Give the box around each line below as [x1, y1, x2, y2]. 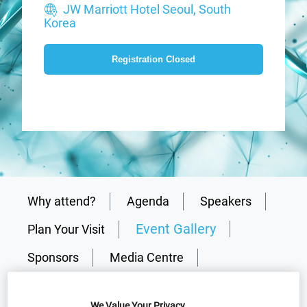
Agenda [127, 193, 169, 208]
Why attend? [27, 193, 96, 208]
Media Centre [110, 249, 184, 265]
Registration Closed [112, 53, 195, 64]
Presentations [27, 278, 103, 293]
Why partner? [134, 278, 207, 293]
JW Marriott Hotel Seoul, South [63, 1, 231, 16]
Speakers [200, 193, 251, 208]
